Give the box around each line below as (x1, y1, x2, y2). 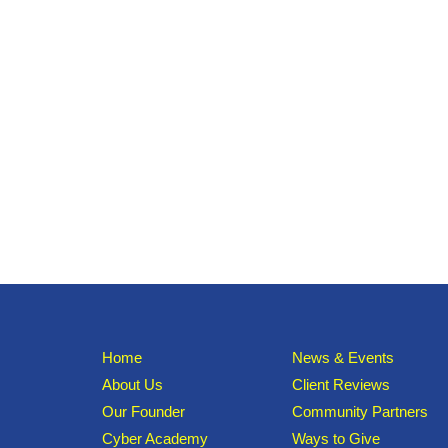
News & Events (291, 349, 394, 367)
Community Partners (291, 403, 428, 421)
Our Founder (102, 403, 185, 421)
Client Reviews (291, 376, 390, 394)
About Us (102, 376, 163, 394)
